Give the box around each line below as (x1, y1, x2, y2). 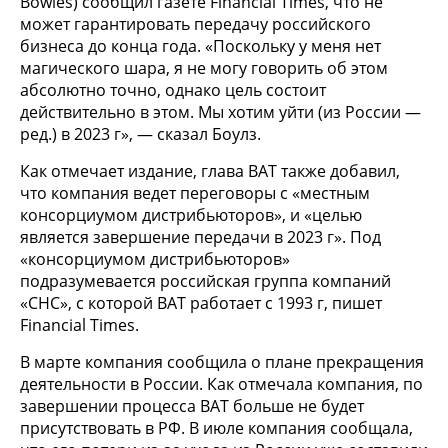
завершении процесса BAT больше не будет (20, 394, 364, 417)
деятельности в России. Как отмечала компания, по (20, 372, 423, 395)
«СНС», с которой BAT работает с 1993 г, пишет (20, 291, 382, 314)
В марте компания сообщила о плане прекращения (20, 350, 424, 373)
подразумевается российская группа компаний (20, 269, 391, 292)
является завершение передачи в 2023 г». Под (20, 225, 381, 248)
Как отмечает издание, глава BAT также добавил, (20, 159, 400, 182)
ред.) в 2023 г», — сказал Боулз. (20, 122, 261, 145)
